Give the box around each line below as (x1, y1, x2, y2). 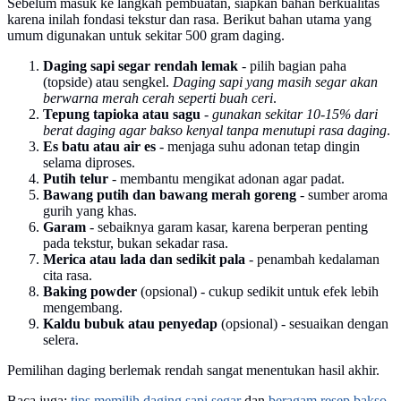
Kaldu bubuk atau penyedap (43, 315, 218, 331)
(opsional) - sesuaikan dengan (218, 315, 388, 331)
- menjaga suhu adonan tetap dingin (156, 138, 360, 154)
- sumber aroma (296, 186, 388, 202)
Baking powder (43, 283, 137, 299)
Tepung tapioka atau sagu (43, 106, 200, 122)
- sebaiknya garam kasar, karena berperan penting (86, 218, 368, 235)
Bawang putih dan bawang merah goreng (43, 186, 296, 202)
